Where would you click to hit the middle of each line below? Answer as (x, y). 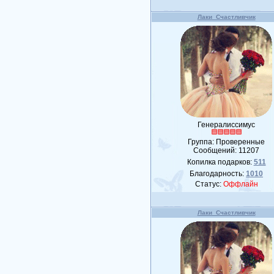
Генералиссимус (227, 125)
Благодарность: (218, 174)
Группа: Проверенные (227, 142)
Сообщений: (216, 150)
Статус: (209, 184)
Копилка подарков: (220, 162)
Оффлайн (240, 184)
